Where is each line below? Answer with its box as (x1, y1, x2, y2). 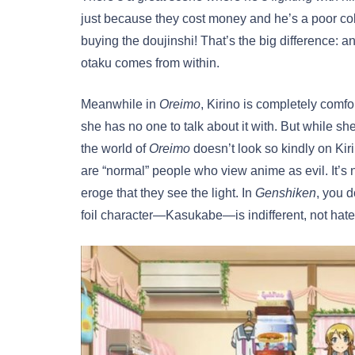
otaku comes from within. (81, 56, 219, 71)
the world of (81, 142, 149, 156)
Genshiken (255, 186, 316, 200)
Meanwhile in (81, 97, 159, 112)
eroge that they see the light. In (81, 186, 255, 200)
